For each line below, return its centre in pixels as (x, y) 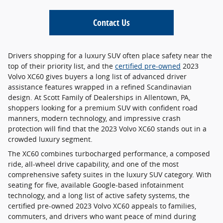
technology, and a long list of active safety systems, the (99, 195)
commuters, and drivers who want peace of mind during (102, 216)
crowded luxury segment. (50, 139)
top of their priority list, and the (61, 66)
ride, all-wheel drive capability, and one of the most (93, 164)
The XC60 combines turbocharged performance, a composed (109, 154)
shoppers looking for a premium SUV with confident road (103, 108)
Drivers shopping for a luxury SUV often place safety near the (110, 56)
